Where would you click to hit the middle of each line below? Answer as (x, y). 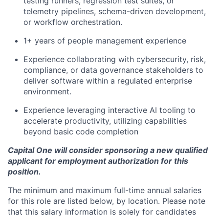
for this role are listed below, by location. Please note (107, 201)
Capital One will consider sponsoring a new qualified (108, 150)
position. (24, 172)
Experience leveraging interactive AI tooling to (109, 110)
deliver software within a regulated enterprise (108, 81)
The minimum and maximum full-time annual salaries (105, 190)
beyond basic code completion (81, 131)
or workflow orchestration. (73, 22)
